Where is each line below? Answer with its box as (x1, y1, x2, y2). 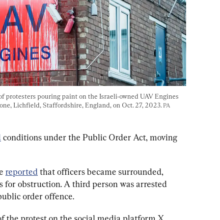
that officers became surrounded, (38, 166, 165, 177)
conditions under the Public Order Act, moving (1, 132, 179, 143)
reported (5, 166, 38, 177)
